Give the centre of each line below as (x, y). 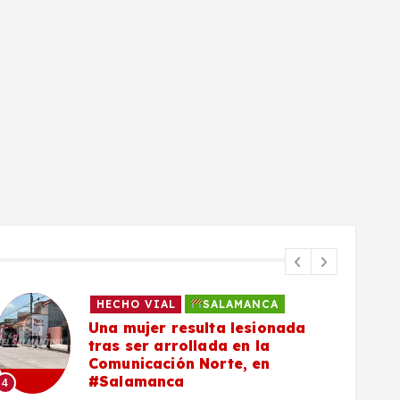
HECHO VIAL (136, 304)
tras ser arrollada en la (179, 346)
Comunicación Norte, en (179, 364)
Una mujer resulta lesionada (197, 328)
